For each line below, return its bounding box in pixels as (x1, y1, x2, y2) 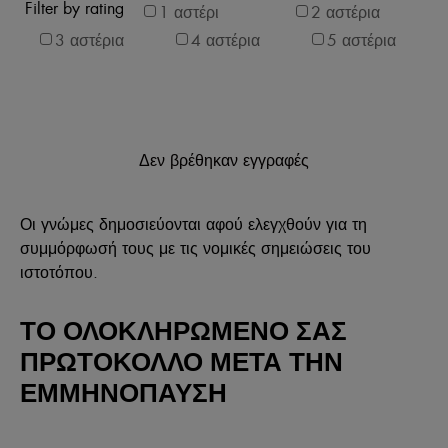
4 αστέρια (190, 27, 260, 51)
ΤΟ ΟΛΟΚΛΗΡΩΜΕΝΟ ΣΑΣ (20, 315, 347, 346)
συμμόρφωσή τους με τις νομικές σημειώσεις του (20, 235, 371, 259)
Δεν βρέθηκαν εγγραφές (138, 147, 309, 171)
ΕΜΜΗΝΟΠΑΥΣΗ (20, 377, 227, 408)
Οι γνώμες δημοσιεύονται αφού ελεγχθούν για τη (20, 211, 367, 235)
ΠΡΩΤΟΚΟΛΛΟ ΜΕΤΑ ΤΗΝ (20, 346, 343, 377)
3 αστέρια (55, 27, 124, 51)
